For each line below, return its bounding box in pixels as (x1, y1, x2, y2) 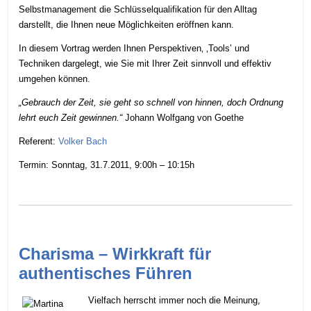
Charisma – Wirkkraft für (19, 244, 212, 263)
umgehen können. (19, 73, 91, 84)
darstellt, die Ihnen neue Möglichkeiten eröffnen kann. (19, 19, 235, 30)
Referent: (19, 135, 59, 146)
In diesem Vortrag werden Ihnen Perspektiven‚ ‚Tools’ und (19, 42, 250, 53)
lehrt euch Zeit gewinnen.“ (19, 112, 126, 123)
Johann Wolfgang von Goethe (125, 112, 244, 123)
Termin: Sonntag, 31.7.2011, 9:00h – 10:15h (19, 159, 198, 170)
